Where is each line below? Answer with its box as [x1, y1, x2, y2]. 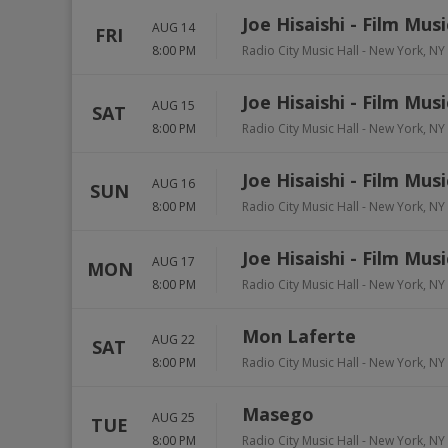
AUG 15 [152, 96, 195, 114]
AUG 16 [152, 174, 195, 192]
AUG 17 [152, 252, 195, 270]
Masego [242, 402, 314, 426]
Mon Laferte [242, 324, 356, 348]
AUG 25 [152, 408, 195, 426]
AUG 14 [152, 18, 195, 36]
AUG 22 [152, 330, 195, 348]
